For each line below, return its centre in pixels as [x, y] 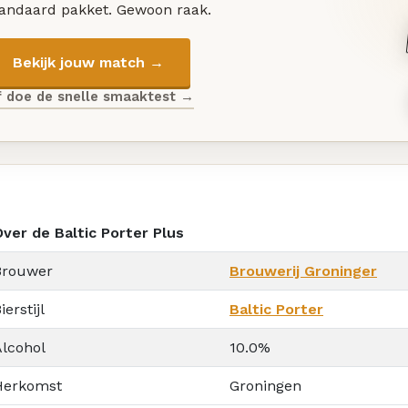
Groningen [265, 385]
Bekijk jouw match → [88, 62]
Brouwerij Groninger [303, 270]
